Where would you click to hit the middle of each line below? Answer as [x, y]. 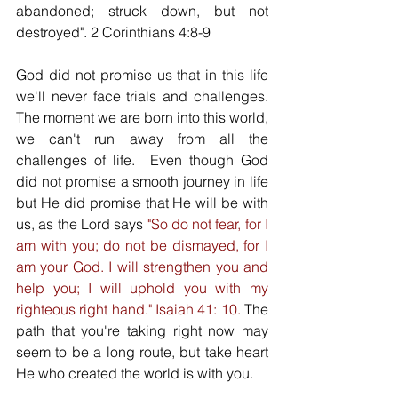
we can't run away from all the [142, 139]
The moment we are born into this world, [142, 117]
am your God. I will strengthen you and [142, 267]
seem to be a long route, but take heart [142, 352]
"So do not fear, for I [207, 224]
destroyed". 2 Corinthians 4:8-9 [115, 32]
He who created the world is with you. [136, 373]
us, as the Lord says [82, 224]
